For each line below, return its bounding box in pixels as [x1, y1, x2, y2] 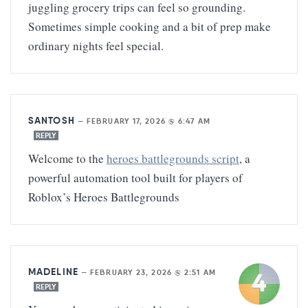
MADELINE [28, 265, 78, 278]
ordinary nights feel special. [28, 37, 164, 54]
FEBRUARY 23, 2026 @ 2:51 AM [90, 267, 216, 277]
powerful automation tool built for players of [28, 169, 243, 186]
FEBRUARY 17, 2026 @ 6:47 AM [87, 115, 210, 126]
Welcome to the [28, 150, 107, 166]
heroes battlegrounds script [107, 150, 239, 166]
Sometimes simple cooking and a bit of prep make [28, 18, 271, 34]
